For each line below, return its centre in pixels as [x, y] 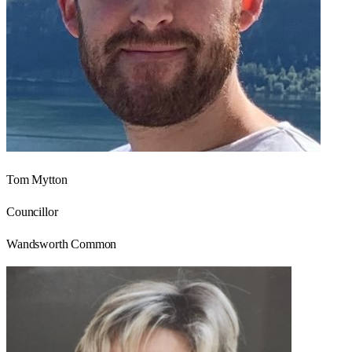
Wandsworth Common [62, 244]
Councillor [32, 212]
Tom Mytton [37, 180]
